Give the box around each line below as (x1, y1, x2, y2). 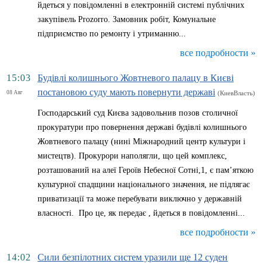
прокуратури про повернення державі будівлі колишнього (38, 123, 247, 132)
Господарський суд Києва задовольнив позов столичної (38, 108, 238, 117)
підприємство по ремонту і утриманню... (38, 29, 186, 38)
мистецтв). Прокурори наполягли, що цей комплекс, (38, 151, 227, 160)
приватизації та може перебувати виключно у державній (38, 194, 242, 203)
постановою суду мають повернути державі (38, 87, 215, 97)
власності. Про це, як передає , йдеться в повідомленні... (38, 209, 245, 218)
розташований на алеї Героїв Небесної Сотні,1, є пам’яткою (38, 166, 253, 175)
